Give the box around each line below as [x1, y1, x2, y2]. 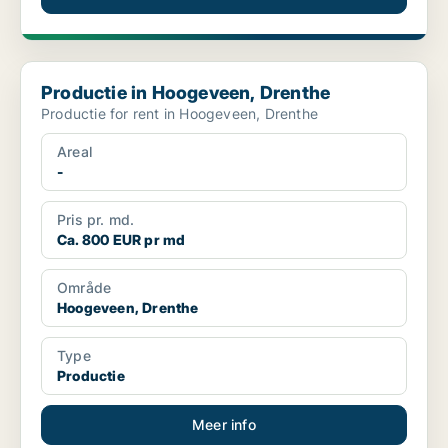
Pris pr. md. [57, 211, 135, 229]
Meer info [192, 416, 256, 434]
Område [57, 279, 112, 297]
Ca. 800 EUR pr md [57, 231, 186, 249]
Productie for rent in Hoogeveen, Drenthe [41, 105, 318, 123]
